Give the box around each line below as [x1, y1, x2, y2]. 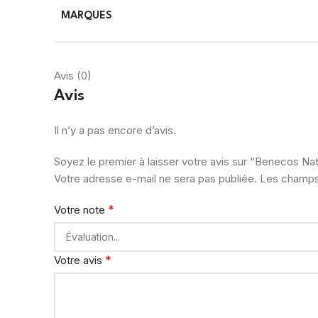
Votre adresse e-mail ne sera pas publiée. [54, 171, 257, 185]
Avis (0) [54, 68, 92, 82]
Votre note [54, 202, 108, 216]
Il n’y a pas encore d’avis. [54, 123, 176, 137]
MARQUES [61, 10, 112, 21]
